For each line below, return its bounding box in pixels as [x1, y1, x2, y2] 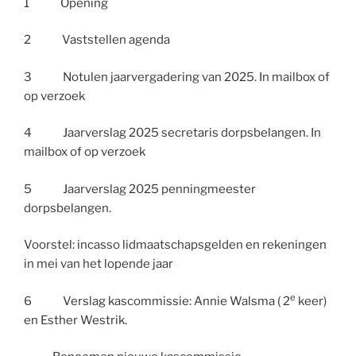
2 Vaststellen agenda [24, 33, 170, 48]
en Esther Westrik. [24, 312, 127, 327]
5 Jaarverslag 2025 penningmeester [24, 181, 256, 196]
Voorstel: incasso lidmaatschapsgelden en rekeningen [24, 238, 327, 253]
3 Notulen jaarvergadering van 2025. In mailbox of [24, 69, 330, 84]
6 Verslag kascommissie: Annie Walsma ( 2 [24, 293, 290, 308]
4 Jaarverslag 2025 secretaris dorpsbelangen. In [24, 126, 321, 141]
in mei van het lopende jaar [24, 257, 173, 272]
